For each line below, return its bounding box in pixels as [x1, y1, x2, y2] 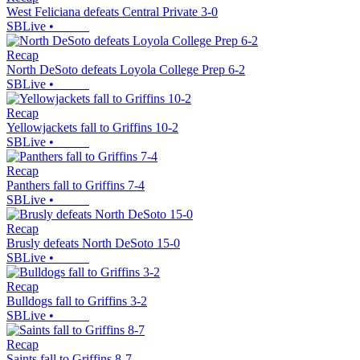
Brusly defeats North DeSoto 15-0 [6, 236, 180, 251]
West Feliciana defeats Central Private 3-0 [6, 5, 218, 19]
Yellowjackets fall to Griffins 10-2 [6, 121, 178, 135]
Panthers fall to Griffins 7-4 [6, 178, 145, 193]
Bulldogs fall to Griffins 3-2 [6, 294, 147, 309]
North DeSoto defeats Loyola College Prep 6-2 [6, 63, 245, 77]
